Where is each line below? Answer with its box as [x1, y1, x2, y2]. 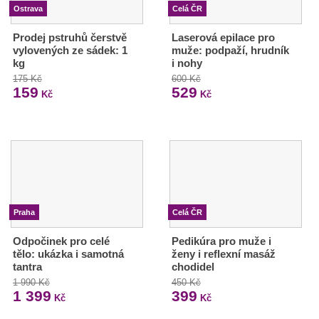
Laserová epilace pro [171, 31, 275, 43]
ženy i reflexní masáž [171, 247, 276, 260]
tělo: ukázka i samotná [13, 247, 124, 260]
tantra [13, 260, 42, 273]
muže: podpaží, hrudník [171, 43, 289, 56]
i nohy [171, 56, 202, 69]
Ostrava [14, 4, 43, 13]
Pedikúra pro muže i [171, 234, 271, 247]
